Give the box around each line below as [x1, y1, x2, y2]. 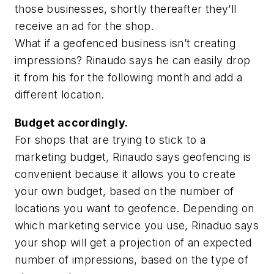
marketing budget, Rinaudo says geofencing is [15, 150, 251, 163]
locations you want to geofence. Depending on [15, 202, 254, 215]
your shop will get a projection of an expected [15, 236, 252, 249]
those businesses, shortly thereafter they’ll [15, 2, 237, 16]
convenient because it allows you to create [15, 168, 236, 180]
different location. [15, 88, 105, 102]
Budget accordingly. [15, 116, 131, 129]
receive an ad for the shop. [15, 20, 161, 33]
